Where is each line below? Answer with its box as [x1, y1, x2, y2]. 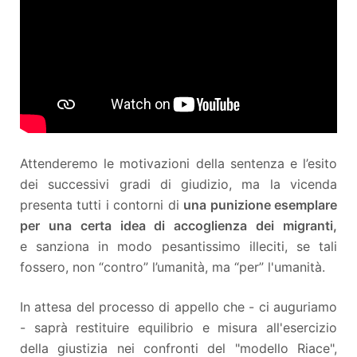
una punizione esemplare [183, 196, 338, 213]
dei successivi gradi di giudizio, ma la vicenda [20, 175, 337, 192]
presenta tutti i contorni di [20, 196, 184, 213]
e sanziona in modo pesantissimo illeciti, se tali [20, 237, 337, 254]
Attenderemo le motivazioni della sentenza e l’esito [20, 155, 337, 171]
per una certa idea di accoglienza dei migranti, [20, 217, 337, 233]
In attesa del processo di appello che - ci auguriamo [20, 298, 337, 315]
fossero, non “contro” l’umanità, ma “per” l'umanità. [20, 258, 325, 275]
